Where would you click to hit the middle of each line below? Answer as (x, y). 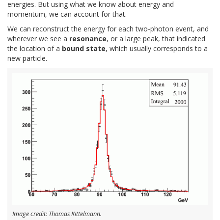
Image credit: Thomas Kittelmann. (57, 214)
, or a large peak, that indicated (156, 38)
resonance (88, 38)
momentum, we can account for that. (67, 14)
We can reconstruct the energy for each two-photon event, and (108, 28)
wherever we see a (38, 38)
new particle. (27, 58)
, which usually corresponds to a (157, 48)
